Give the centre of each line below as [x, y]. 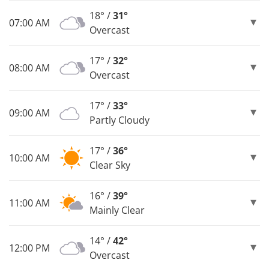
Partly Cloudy [119, 120]
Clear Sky [110, 165]
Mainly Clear [117, 210]
